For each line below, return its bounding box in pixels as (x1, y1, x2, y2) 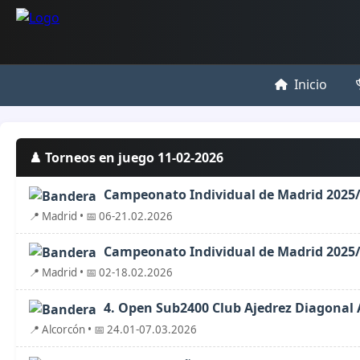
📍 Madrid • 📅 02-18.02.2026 (29, 265, 173, 280)
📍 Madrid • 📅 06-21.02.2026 (29, 208, 173, 223)
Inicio (293, 76, 327, 93)
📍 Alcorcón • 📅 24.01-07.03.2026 (29, 321, 197, 337)
